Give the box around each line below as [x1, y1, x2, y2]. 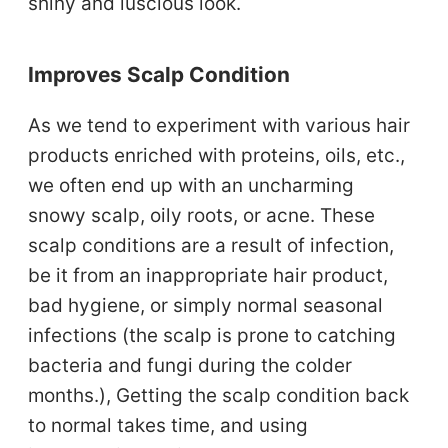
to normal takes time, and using [28, 413, 309, 437]
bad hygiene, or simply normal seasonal [28, 293, 384, 317]
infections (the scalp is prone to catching [28, 323, 397, 347]
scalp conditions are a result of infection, [28, 233, 395, 257]
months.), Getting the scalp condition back [28, 383, 410, 407]
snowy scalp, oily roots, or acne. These [28, 203, 376, 227]
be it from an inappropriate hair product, [28, 263, 389, 287]
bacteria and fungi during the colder [28, 353, 353, 377]
